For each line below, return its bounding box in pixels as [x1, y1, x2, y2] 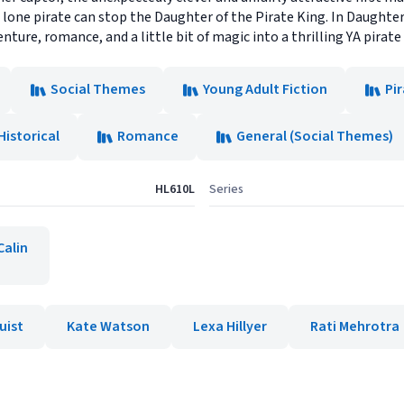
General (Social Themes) [236, 126, 393, 146]
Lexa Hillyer [193, 317, 267, 336]
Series [209, 180, 243, 198]
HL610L [155, 180, 195, 198]
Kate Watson [67, 317, 150, 336]
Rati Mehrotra [310, 317, 399, 336]
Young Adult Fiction [203, 79, 327, 99]
